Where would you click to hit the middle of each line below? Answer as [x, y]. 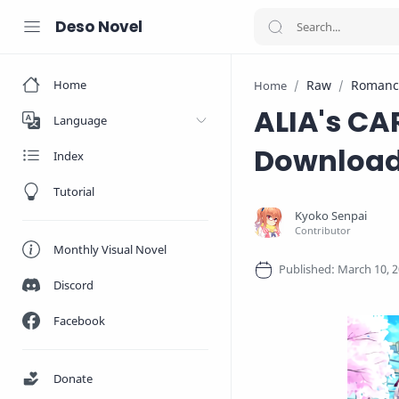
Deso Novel [99, 27]
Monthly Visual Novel [110, 249]
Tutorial [74, 191]
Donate [73, 379]
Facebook [79, 321]
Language [80, 120]
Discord [73, 285]
